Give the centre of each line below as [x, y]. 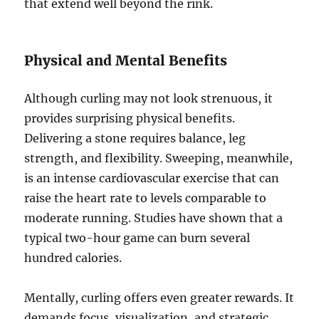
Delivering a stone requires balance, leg [135, 138]
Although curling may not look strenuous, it [149, 99]
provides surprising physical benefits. [130, 119]
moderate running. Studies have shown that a [154, 218]
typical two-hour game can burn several [137, 238]
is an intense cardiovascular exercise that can [152, 178]
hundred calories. [73, 258]
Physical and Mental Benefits [126, 61]
